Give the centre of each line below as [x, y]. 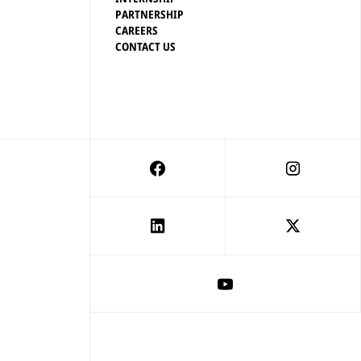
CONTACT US [146, 46]
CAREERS [137, 30]
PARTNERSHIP [150, 14]
